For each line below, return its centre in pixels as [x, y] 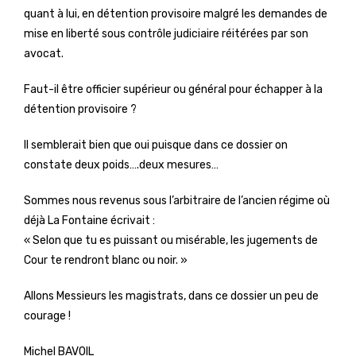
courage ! [47, 316]
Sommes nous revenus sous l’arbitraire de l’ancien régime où [177, 201]
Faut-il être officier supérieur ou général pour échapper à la [173, 89]
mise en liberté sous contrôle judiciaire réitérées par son [166, 34]
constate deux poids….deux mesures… [121, 165]
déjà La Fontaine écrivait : [89, 221]
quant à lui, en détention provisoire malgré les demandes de [176, 14]
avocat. [44, 54]
